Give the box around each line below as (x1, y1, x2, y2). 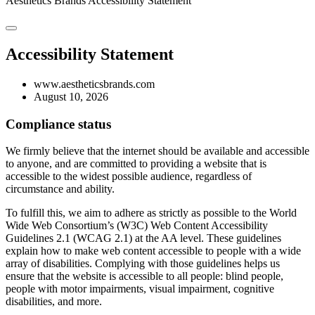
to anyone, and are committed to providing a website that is (6, 157, 266, 170)
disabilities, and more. (6, 295, 102, 308)
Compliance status (6, 116, 111, 131)
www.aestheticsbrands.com (34, 77, 155, 90)
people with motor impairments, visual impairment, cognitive (6, 283, 274, 295)
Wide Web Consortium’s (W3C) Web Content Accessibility (6, 219, 268, 232)
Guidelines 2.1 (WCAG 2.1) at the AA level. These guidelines (6, 232, 281, 245)
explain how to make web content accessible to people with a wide (6, 245, 301, 257)
